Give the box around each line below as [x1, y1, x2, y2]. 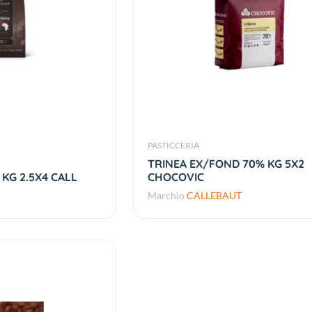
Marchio [148, 189, 187, 202]
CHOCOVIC [148, 170, 205, 185]
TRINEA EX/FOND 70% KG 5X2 [148, 157, 305, 171]
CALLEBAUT [187, 189, 242, 202]
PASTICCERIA [148, 140, 200, 151]
